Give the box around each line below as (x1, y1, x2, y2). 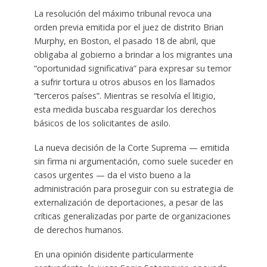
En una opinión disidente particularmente (33, 248, 194, 260)
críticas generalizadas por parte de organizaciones (33, 210, 231, 222)
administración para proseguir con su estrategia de (33, 182, 234, 194)
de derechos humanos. (33, 223, 123, 235)
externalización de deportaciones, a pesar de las (33, 196, 223, 208)
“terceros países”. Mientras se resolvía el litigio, (33, 90, 216, 102)
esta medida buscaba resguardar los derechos (33, 104, 216, 116)
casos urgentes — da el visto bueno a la (33, 169, 191, 181)
